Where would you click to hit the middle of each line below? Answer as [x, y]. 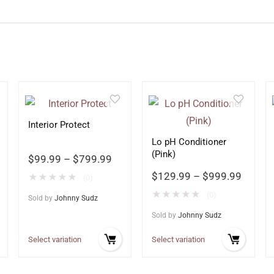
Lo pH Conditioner [189, 142]
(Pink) [164, 154]
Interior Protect [59, 125]
